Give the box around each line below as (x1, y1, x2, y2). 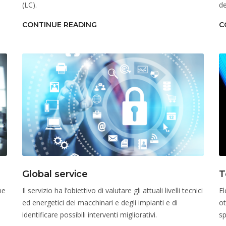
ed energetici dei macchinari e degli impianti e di (22, 198, 178, 207)
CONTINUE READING (22, 20, 97, 29)
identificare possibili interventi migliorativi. (22, 210, 157, 219)
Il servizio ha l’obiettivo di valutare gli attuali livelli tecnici (22, 186, 203, 195)
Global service (22, 168, 88, 180)
